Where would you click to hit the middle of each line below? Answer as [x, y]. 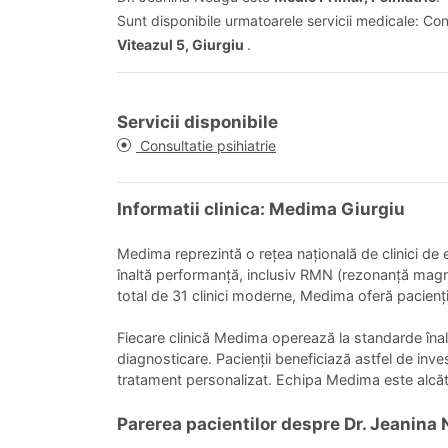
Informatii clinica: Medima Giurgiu [261, 208]
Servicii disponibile [197, 121]
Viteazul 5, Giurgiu [182, 44]
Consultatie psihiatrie [206, 145]
